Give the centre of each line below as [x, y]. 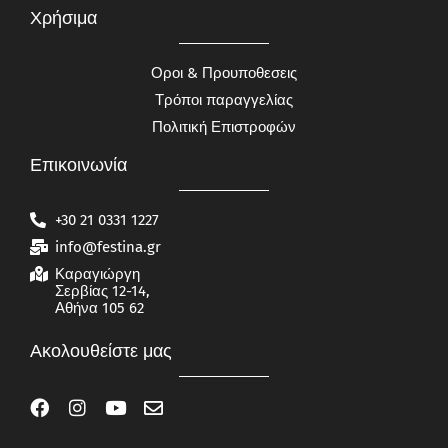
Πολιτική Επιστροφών [224, 127]
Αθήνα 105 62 [99, 308]
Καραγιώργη [97, 274]
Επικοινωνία [78, 165]
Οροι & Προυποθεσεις [224, 73]
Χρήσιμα [63, 18]
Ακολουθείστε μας [101, 351]
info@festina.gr [108, 247]
